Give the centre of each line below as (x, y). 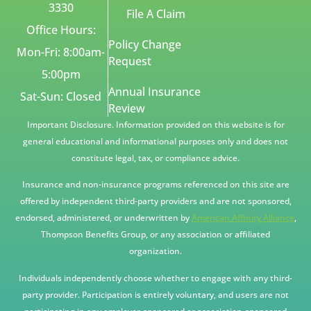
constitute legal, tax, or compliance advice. (155, 158)
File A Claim (155, 14)
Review (127, 108)
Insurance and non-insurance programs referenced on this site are (155, 185)
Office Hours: (61, 30)
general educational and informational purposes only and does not (155, 141)
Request (130, 61)
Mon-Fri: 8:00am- (61, 52)
